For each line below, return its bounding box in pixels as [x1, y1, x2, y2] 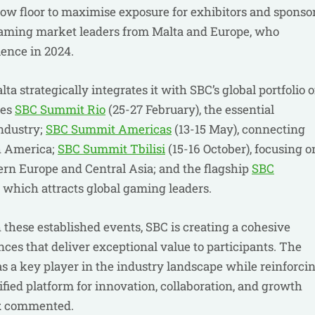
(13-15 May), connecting [172, 121, 305, 137]
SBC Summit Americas [46, 121, 172, 137]
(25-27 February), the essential [105, 101, 274, 117]
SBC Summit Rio [15, 101, 105, 117]
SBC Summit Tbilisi [58, 141, 165, 157]
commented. [1, 297, 74, 314]
